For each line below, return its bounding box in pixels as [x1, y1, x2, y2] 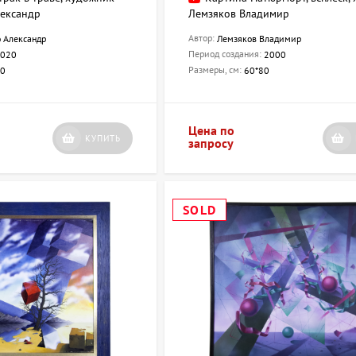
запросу [188, 135, 234, 152]
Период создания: [188, 48, 265, 60]
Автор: [188, 32, 218, 44]
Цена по [188, 122, 235, 139]
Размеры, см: [188, 64, 245, 76]
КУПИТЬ [85, 133, 122, 145]
